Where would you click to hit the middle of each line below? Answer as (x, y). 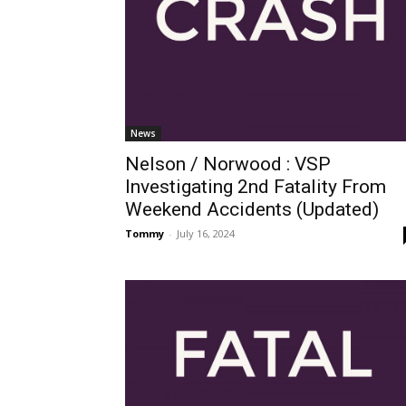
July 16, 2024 (206, 234)
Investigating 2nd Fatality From (256, 187)
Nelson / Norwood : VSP (228, 164)
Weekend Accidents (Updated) (252, 210)
